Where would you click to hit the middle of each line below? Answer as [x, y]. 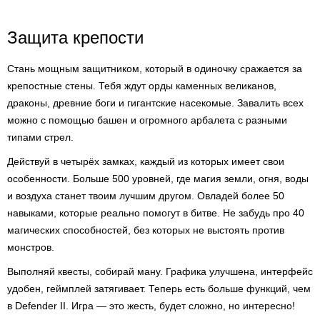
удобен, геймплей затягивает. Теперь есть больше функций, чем [159, 289]
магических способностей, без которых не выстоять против [146, 230]
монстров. [31, 247]
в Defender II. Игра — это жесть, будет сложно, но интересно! [151, 306]
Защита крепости [75, 37]
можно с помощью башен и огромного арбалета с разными [147, 120]
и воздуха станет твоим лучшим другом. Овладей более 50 [146, 196]
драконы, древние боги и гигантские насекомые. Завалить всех [155, 103]
